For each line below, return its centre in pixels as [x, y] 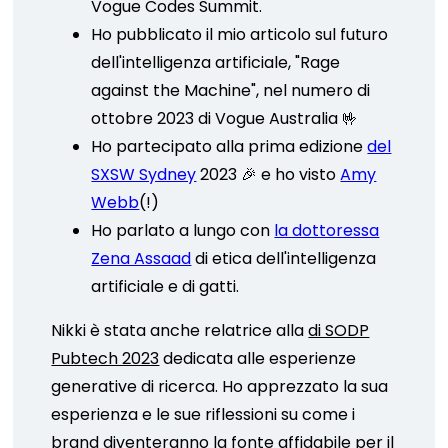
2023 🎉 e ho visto [268, 174]
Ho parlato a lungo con [183, 230]
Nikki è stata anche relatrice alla [180, 330]
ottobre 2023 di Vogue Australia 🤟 [225, 118]
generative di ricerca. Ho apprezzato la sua [220, 386]
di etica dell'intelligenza [284, 258]
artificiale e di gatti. [165, 286]
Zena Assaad [141, 258]
